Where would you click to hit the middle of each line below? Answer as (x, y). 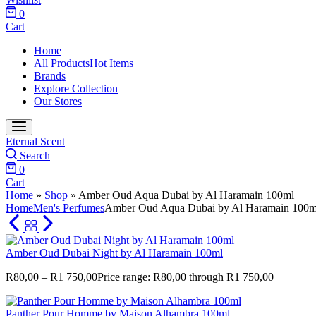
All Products (62, 63)
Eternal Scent (35, 141)
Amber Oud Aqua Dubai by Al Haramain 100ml (186, 195)
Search (35, 156)
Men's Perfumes (69, 208)
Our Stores (58, 101)
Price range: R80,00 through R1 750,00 (186, 277)
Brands (50, 76)
